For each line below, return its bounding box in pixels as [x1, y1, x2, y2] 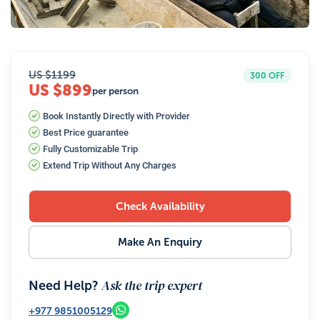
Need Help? [29, 277, 101, 294]
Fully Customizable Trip [43, 143, 138, 154]
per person [92, 84, 139, 96]
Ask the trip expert [101, 276, 202, 294]
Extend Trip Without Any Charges [43, 159, 176, 171]
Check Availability [115, 199, 205, 213]
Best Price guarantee [43, 126, 129, 138]
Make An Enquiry [118, 235, 202, 249]
